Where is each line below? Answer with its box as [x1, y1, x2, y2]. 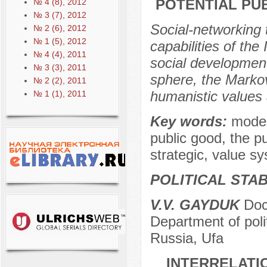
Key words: [150, 113, 231, 130]
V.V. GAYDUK [150, 197, 240, 213]
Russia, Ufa [150, 230, 223, 247]
